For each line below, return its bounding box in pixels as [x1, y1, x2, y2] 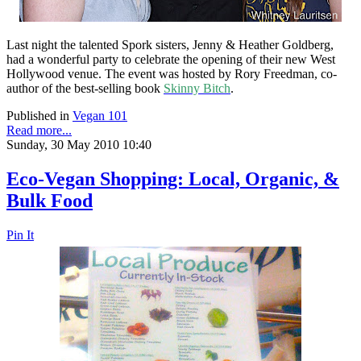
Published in [6, 109, 69, 123]
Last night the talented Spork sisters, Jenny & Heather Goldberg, [6, 38, 334, 52]
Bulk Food [6, 190, 93, 211]
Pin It [6, 227, 34, 242]
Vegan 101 [73, 109, 127, 123]
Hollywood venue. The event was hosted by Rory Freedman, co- [6, 67, 337, 81]
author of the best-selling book [6, 81, 164, 96]
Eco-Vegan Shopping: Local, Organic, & [6, 168, 339, 189]
